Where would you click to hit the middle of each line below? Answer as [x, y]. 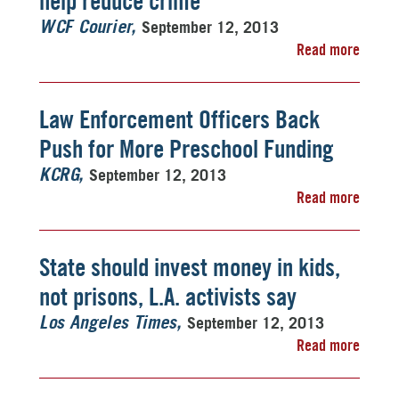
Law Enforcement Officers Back [179, 119]
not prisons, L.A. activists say [168, 297]
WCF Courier [85, 28]
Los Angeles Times [108, 323]
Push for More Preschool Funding [186, 149]
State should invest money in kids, [190, 267]
